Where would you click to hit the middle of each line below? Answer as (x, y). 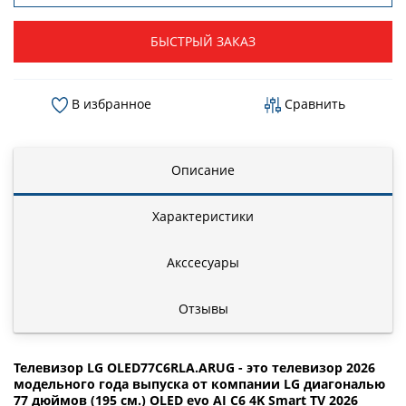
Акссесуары (203, 262)
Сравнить (313, 103)
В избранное (110, 103)
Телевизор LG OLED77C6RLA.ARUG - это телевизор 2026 (194, 367)
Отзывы (203, 308)
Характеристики (203, 216)
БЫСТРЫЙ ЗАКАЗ (203, 41)
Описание (203, 169)
